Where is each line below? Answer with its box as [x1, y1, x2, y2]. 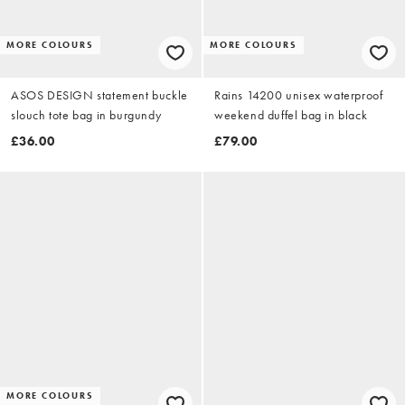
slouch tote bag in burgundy [11, 106, 162, 123]
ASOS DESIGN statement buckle [11, 86, 188, 103]
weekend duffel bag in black [214, 106, 368, 123]
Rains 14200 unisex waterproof [214, 86, 383, 103]
